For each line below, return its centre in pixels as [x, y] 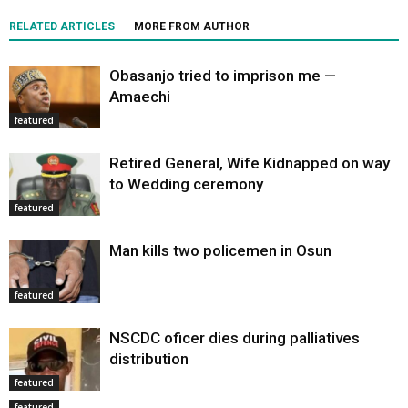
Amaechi [140, 97]
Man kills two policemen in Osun [220, 251]
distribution [149, 359]
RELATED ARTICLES [62, 27]
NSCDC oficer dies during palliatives [235, 338]
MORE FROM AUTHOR [192, 27]
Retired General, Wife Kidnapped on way [250, 163]
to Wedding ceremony [186, 184]
